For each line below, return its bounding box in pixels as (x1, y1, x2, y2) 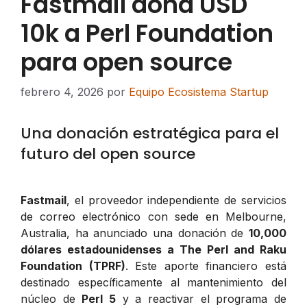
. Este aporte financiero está (125, 258, 287, 273)
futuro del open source (21, 143, 195, 164)
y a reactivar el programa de (116, 291, 287, 306)
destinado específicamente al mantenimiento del (21, 275, 286, 289)
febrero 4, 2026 (21, 84, 103, 99)
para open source (21, 45, 232, 79)
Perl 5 (82, 291, 116, 306)
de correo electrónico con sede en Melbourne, (21, 209, 286, 223)
